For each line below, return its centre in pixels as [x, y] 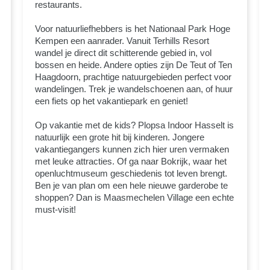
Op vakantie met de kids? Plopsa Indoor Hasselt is [135, 125]
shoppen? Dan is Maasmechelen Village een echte [135, 197]
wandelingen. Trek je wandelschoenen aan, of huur [134, 89]
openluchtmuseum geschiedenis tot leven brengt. [131, 173]
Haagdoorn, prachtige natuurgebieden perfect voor [133, 77]
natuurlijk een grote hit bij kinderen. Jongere [120, 137]
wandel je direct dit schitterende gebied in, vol [124, 52]
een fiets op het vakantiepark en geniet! [112, 101]
